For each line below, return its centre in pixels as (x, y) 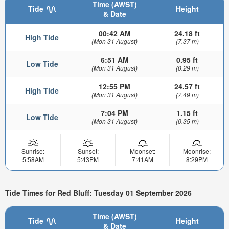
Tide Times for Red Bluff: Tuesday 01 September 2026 (98, 192)
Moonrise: (197, 151)
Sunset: (88, 151)
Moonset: (142, 151)
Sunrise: (33, 151)
